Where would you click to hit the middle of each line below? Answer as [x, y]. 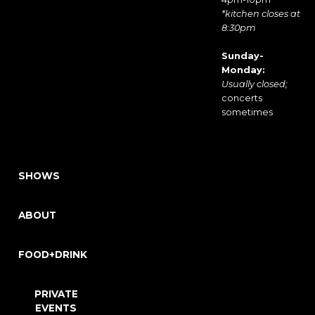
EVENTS [56, 308]
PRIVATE [56, 294]
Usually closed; [254, 84]
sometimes [247, 112]
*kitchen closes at [261, 14]
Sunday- [242, 56]
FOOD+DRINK [53, 255]
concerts [242, 98]
